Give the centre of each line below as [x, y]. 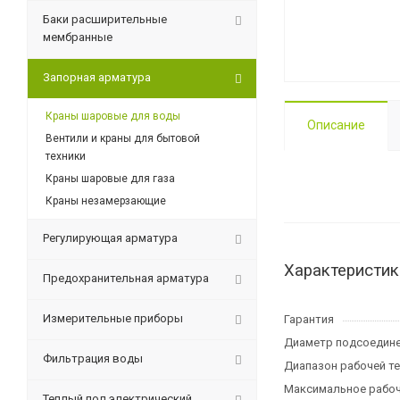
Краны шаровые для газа [110, 179]
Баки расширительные [105, 19]
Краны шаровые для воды [113, 116]
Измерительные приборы [113, 318]
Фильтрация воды [93, 358]
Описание [336, 125]
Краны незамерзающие [106, 201]
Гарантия [309, 319]
